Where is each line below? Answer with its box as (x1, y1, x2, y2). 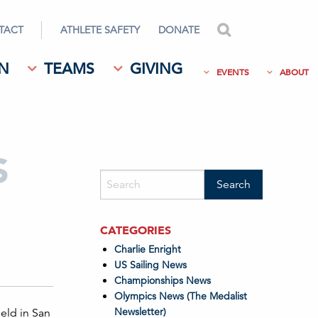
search (237, 23, 267, 36)
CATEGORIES (99, 223, 171, 237)
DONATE (158, 23, 199, 36)
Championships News (114, 274, 211, 287)
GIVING (130, 60, 183, 78)
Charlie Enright (114, 243, 181, 256)
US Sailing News (114, 258, 187, 271)
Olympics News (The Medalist (114, 290, 247, 302)
